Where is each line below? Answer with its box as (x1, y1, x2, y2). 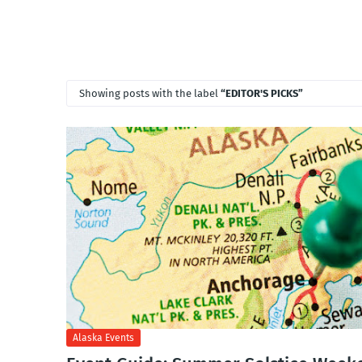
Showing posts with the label (79, 87, 221, 99)
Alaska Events (73, 332, 134, 343)
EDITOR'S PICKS (225, 87, 298, 99)
